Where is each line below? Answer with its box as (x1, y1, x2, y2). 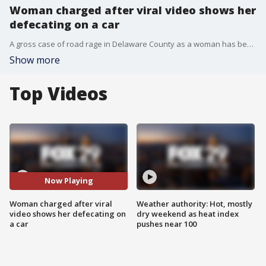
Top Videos (9, 81, 107, 106)
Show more (9, 53, 60, 66)
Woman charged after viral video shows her (9, 3, 256, 17)
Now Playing (44, 175, 93, 186)
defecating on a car (9, 17, 119, 31)
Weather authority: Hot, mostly (137, 198, 252, 209)
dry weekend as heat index (137, 208, 239, 219)
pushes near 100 (137, 218, 197, 229)
